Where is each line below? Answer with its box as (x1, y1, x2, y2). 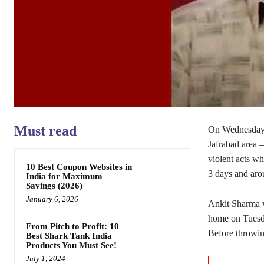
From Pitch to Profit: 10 (26, 222, 119, 232)
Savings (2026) (26, 181, 82, 191)
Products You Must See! (26, 240, 117, 250)
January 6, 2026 (26, 194, 78, 204)
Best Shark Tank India (26, 231, 112, 241)
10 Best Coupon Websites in (26, 162, 132, 172)
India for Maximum (26, 171, 103, 181)
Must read (14, 123, 77, 139)
